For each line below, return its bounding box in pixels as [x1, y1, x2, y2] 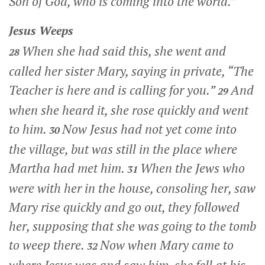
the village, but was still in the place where [9, 140, 237, 157]
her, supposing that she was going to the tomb [9, 217, 256, 234]
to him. [9, 120, 49, 137]
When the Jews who [140, 159, 245, 176]
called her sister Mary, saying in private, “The [9, 62, 254, 79]
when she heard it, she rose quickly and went [9, 101, 248, 118]
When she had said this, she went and [22, 42, 226, 59]
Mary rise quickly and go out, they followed [9, 198, 240, 215]
